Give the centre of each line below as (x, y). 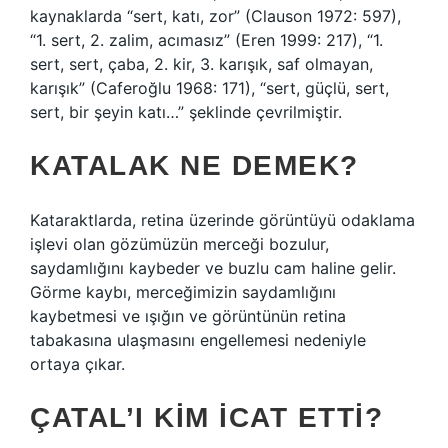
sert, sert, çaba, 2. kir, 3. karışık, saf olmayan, (201, 64)
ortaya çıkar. (77, 364)
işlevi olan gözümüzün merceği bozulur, (179, 244)
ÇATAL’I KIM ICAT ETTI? (206, 417)
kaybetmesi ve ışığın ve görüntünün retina (188, 316)
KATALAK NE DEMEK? (194, 165)
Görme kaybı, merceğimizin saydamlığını (183, 292)
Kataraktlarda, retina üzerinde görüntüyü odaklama (222, 220)
